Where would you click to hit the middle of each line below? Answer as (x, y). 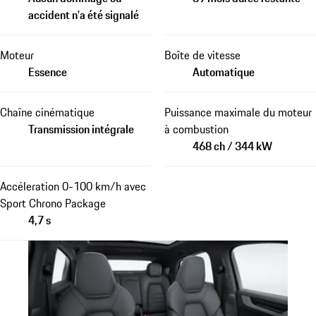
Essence (48, 72)
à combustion (196, 129)
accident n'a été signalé (84, 14)
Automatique (223, 72)
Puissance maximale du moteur (238, 112)
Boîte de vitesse (202, 55)
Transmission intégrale (81, 129)
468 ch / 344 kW (232, 146)
